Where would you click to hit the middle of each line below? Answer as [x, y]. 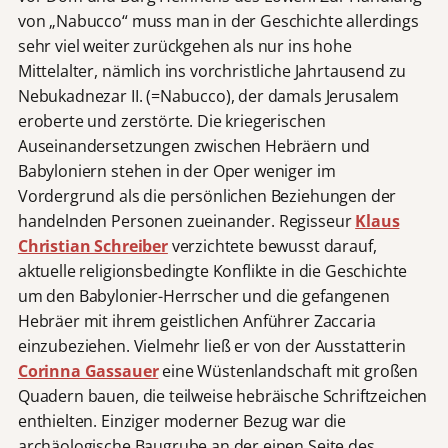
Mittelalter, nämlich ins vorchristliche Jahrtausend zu [212, 70]
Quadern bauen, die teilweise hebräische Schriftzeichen [222, 395]
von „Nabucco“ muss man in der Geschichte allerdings [218, 20]
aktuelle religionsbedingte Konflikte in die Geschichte [212, 270]
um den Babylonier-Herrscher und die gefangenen [203, 295]
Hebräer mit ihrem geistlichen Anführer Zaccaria [196, 320]
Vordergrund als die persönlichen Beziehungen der [207, 195]
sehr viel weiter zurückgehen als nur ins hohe [184, 45]
